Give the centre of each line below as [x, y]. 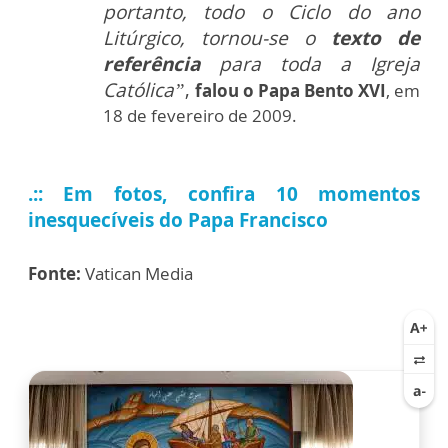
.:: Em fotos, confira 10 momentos [224, 194]
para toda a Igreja [319, 64]
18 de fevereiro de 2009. [200, 116]
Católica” [144, 90]
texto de [375, 38]
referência [161, 64]
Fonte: [54, 274]
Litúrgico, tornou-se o [217, 38]
